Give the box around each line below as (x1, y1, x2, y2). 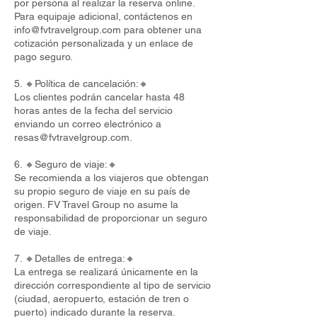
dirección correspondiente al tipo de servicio (14, 279, 211, 291)
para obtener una (121, 24, 202, 35)
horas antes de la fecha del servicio (14, 105, 173, 116)
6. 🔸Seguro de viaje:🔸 (14, 158, 117, 170)
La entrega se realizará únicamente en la (14, 266, 198, 277)
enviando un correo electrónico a (14, 118, 161, 129)
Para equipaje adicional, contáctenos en (14, 11, 192, 22)
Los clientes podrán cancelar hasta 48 (14, 91, 185, 103)
